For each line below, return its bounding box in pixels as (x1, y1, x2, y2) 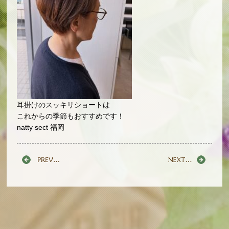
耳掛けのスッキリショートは (17, 101, 110, 109)
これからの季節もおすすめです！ (17, 112, 125, 121)
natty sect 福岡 (17, 123, 65, 132)
